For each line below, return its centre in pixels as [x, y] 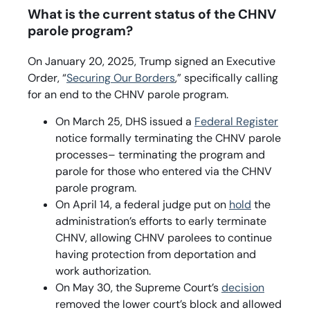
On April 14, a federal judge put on [142, 204]
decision [243, 287]
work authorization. [103, 271]
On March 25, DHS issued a [125, 121]
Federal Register [236, 121]
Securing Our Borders [121, 78]
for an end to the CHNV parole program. [128, 95]
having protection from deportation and [156, 254]
